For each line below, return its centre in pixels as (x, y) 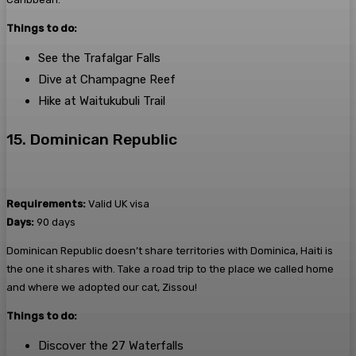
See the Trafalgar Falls (99, 58)
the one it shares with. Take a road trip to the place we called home (170, 269)
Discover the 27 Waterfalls (111, 345)
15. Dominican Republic (92, 139)
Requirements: (46, 203)
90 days (55, 222)
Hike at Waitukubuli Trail (102, 101)
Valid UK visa (118, 203)
